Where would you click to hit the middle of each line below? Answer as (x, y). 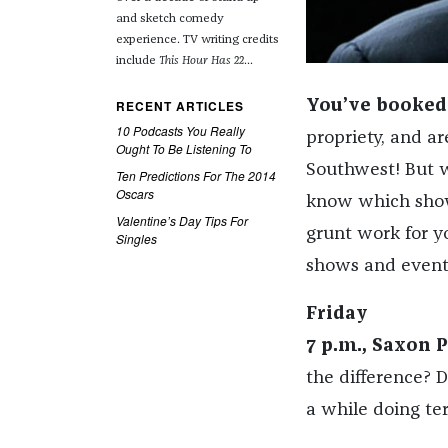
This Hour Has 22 (201, 61)
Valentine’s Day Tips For (181, 221)
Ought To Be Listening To (183, 149)
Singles (136, 239)
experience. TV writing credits (197, 40)
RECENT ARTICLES (179, 106)
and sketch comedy (169, 19)
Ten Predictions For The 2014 (195, 176)
